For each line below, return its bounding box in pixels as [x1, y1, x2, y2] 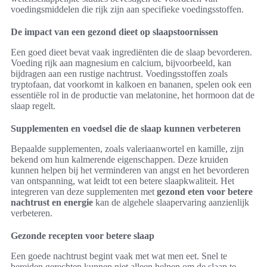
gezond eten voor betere [157, 186, 253, 197]
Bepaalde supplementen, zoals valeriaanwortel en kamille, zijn [11, 143, 244, 154]
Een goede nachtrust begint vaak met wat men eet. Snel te [11, 250, 227, 261]
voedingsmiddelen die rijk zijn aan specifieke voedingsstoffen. [11, 4, 244, 14]
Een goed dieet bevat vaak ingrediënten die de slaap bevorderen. [11, 46, 252, 57]
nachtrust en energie [11, 197, 93, 207]
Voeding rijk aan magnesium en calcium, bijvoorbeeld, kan [11, 57, 231, 68]
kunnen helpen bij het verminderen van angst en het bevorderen [11, 164, 249, 175]
